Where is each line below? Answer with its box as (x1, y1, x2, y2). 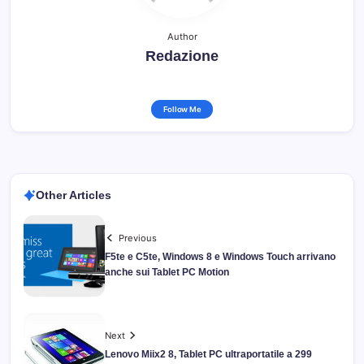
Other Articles (36, 188, 111, 202)
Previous (119, 232, 158, 244)
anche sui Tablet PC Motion (105, 266, 229, 278)
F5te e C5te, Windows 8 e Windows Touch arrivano (105, 250, 336, 262)
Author (167, 31, 197, 43)
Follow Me (162, 105, 201, 115)
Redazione (145, 48, 219, 65)
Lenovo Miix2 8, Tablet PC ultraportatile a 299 (105, 348, 312, 360)
